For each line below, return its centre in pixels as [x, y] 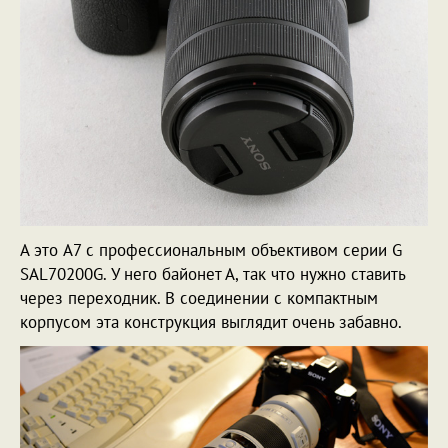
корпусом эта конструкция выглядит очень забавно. [211, 321]
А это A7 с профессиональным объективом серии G [211, 249]
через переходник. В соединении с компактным [199, 297]
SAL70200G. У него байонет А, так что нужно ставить [212, 273]
